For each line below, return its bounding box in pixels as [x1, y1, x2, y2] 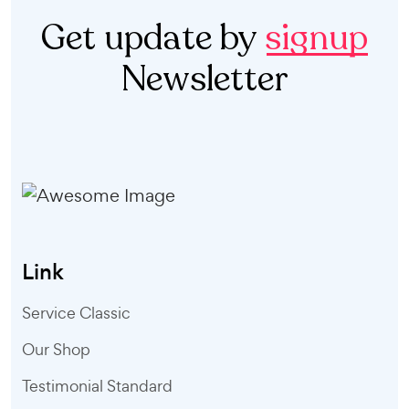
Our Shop [22, 339, 90, 360]
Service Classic [22, 302, 131, 323]
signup [265, 15, 368, 62]
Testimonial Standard [22, 375, 173, 396]
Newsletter [121, 56, 288, 103]
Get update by [41, 15, 265, 62]
